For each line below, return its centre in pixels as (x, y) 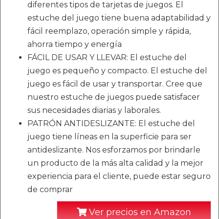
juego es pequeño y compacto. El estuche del (117, 71)
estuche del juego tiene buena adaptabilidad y (119, 18)
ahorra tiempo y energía (75, 44)
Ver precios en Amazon (139, 212)
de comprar (50, 189)
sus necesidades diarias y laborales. (94, 110)
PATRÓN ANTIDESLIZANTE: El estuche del (111, 123)
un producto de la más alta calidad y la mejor (115, 163)
